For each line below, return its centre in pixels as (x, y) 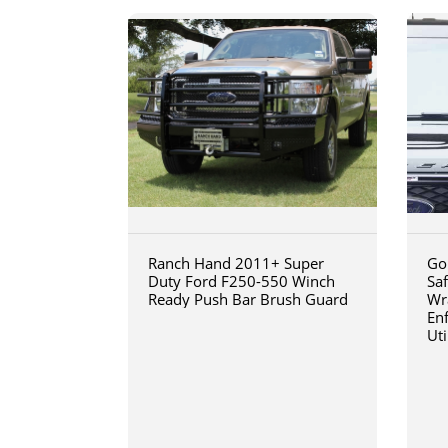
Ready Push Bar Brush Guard (247, 298)
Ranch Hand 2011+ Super (235, 262)
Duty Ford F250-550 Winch (241, 280)
